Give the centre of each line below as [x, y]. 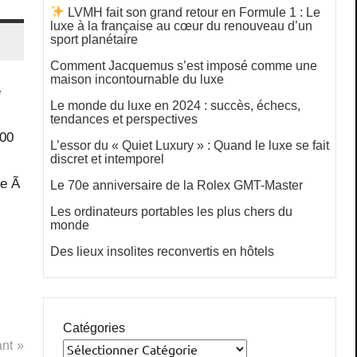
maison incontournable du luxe [137, 79]
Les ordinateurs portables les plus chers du [171, 211]
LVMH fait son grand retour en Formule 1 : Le [193, 12]
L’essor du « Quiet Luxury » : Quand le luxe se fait [190, 145]
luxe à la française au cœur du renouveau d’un [181, 25]
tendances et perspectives [124, 119]
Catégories [94, 328]
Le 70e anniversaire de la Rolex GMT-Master [177, 185]
